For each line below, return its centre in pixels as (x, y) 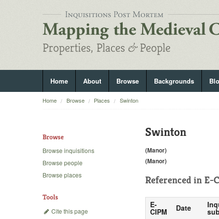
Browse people (63, 163)
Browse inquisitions (68, 151)
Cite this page (69, 211)
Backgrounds (174, 81)
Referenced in (175, 180)
